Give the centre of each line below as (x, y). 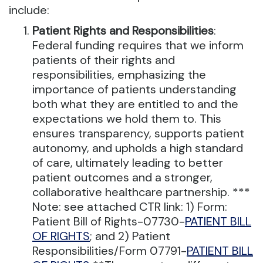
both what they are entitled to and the (135, 104)
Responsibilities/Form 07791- (109, 251)
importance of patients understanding (134, 90)
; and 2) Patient (130, 236)
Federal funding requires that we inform (138, 45)
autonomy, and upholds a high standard (138, 148)
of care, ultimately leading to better (128, 163)
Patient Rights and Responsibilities (123, 31)
